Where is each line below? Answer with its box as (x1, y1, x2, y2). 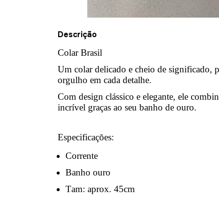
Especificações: (58, 131, 114, 142)
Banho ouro (66, 167, 110, 177)
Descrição (58, 29, 97, 40)
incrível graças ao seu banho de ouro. (58, 102, 197, 112)
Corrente (66, 150, 98, 161)
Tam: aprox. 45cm (66, 183, 135, 194)
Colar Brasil (58, 47, 105, 58)
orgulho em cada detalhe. (58, 74, 152, 85)
